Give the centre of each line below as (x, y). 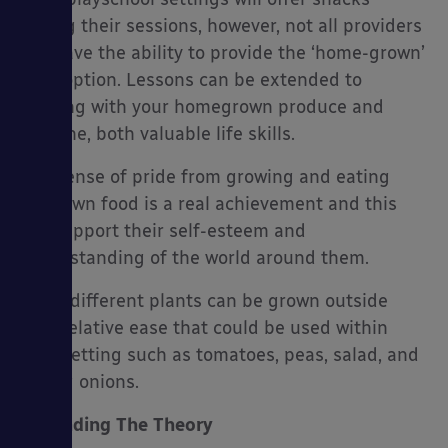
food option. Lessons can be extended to (191, 80)
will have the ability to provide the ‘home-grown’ (222, 53)
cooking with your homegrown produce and (202, 107)
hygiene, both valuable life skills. (157, 134)
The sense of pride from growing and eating (205, 177)
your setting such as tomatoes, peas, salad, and (219, 355)
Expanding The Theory (116, 425)
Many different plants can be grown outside (204, 301)
